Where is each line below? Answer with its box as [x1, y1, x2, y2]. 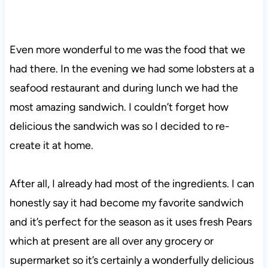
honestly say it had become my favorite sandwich [9, 196, 243, 210]
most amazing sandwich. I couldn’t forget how [9, 100, 229, 114]
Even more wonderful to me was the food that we [9, 43, 245, 57]
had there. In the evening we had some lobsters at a [9, 62, 254, 76]
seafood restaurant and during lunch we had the [9, 81, 238, 95]
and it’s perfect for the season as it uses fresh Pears [9, 215, 252, 229]
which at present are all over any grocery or [9, 234, 214, 248]
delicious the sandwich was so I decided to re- [9, 120, 230, 133]
